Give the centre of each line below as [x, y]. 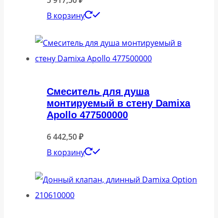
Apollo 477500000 [87, 115]
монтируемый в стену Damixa [118, 103]
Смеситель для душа [98, 92]
